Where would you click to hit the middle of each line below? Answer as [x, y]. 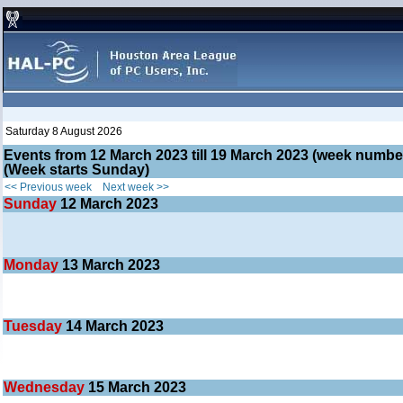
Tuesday [35, 326]
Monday [33, 265]
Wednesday [46, 387]
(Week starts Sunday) [76, 170]
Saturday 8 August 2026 [64, 131]
